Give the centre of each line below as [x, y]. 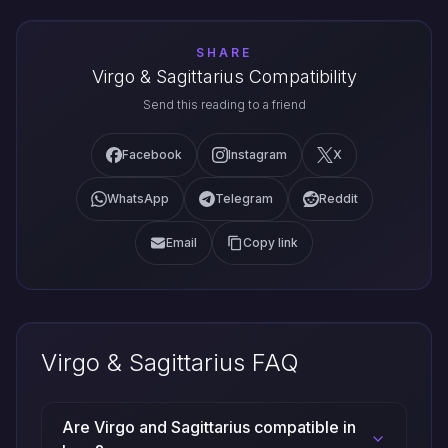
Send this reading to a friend [224, 105]
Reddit [338, 199]
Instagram [257, 155]
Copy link [270, 243]
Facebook [152, 155]
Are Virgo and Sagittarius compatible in [209, 427]
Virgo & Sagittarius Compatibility [224, 77]
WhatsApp [137, 199]
